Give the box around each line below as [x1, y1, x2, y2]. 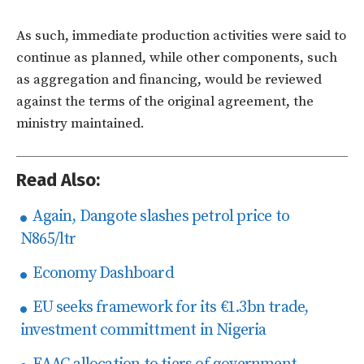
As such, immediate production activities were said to [16, 27, 346, 45]
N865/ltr [20, 229, 76, 250]
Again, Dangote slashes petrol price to [29, 206, 290, 227]
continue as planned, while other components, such [16, 49, 337, 67]
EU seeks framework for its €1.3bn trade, [29, 297, 309, 318]
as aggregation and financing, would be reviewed [16, 71, 322, 89]
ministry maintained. [16, 115, 145, 133]
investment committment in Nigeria [20, 320, 266, 341]
